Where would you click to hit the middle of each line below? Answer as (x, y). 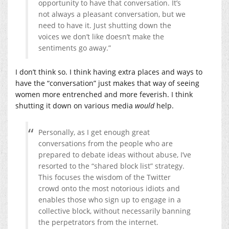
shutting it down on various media (75, 105)
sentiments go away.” (75, 48)
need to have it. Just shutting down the (105, 25)
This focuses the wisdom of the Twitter (105, 177)
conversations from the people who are (106, 143)
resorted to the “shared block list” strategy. (111, 166)
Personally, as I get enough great (94, 132)
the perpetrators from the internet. (98, 222)
